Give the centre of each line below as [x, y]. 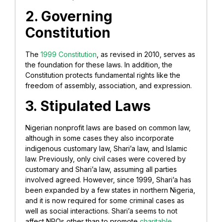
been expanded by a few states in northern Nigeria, [110, 190]
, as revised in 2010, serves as [146, 55]
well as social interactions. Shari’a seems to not [101, 211]
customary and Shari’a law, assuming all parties [101, 169]
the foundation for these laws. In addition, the [99, 65]
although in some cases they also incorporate [100, 138]
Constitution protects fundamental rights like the [103, 75]
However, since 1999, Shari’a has [137, 179]
